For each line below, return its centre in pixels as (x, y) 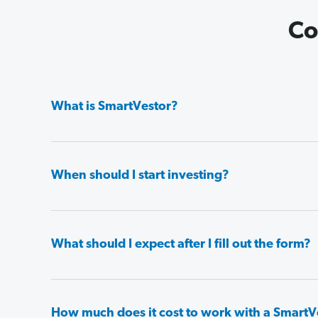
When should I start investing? (140, 176)
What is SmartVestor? (115, 107)
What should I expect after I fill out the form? (181, 245)
